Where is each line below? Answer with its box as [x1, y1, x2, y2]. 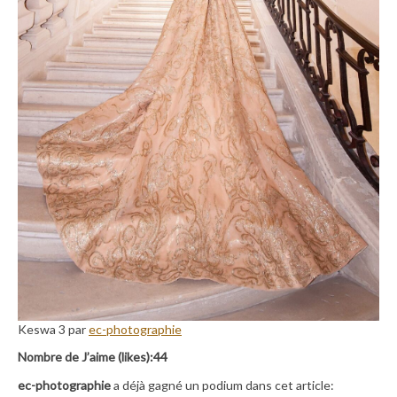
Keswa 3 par [18, 322, 89, 338]
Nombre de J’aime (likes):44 [18, 349, 167, 365]
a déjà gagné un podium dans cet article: [111, 377, 334, 393]
